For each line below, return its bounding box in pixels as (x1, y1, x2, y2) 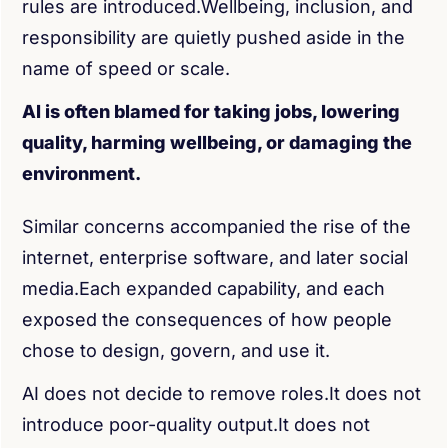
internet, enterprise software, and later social (22, 247, 408, 268)
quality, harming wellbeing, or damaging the (22, 132, 412, 153)
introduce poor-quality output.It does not (22, 414, 370, 435)
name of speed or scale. (22, 58, 230, 79)
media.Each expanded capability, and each (22, 278, 385, 299)
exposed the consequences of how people (22, 309, 392, 330)
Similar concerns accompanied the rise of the (22, 216, 411, 237)
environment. (22, 163, 141, 184)
